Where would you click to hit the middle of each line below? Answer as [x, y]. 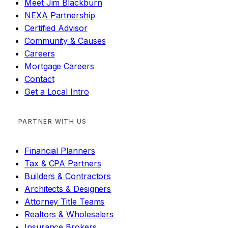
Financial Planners [60, 151]
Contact [39, 79]
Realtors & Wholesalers [69, 215]
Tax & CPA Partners [63, 164]
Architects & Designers [68, 189]
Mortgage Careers [59, 66]
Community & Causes [65, 41]
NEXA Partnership [60, 16]
